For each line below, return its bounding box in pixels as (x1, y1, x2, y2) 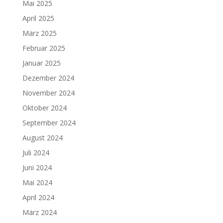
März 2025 (22, 28, 57, 38)
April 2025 (22, 13, 54, 23)
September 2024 (22, 118, 76, 127)
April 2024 (22, 193, 54, 202)
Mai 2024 (22, 178, 52, 187)
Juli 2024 (22, 148, 49, 157)
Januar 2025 (22, 58, 61, 68)
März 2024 (22, 208, 57, 217)
